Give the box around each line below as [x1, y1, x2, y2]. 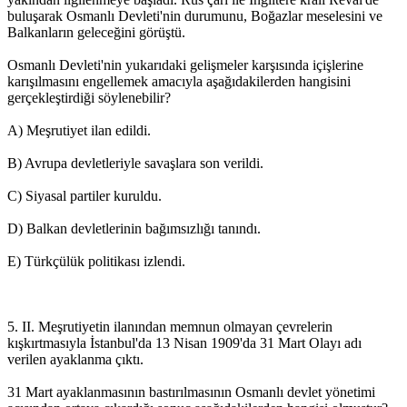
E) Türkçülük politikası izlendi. [7, 253, 185, 269]
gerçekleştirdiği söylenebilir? [7, 89, 171, 105]
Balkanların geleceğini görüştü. [7, 24, 185, 40]
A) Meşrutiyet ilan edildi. [7, 122, 151, 138]
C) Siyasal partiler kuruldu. [7, 187, 162, 203]
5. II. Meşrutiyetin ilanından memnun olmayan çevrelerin [7, 318, 333, 334]
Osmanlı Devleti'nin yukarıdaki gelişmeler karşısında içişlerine [7, 56, 363, 73]
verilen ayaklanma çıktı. [7, 351, 144, 367]
